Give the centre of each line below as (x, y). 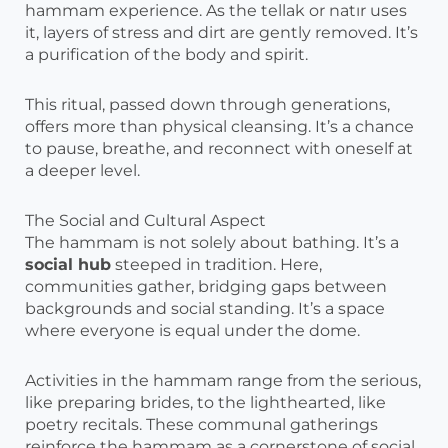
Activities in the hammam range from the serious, (223, 381)
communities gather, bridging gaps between (206, 287)
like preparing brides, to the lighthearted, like (205, 403)
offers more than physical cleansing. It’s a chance (219, 127)
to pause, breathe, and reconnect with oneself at (219, 149)
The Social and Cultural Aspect (145, 221)
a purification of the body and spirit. (166, 55)
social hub (68, 265)
